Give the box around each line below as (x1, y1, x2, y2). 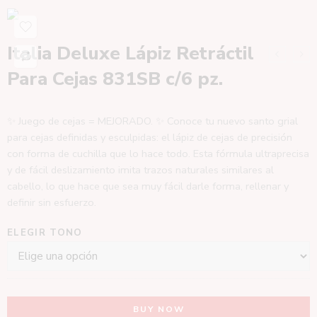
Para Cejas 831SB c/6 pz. (7, 67, 223, 91)
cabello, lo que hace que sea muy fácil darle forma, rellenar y (7, 179, 289, 193)
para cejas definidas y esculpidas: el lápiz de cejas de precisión (7, 130, 292, 144)
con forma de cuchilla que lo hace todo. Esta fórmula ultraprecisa (7, 146, 309, 161)
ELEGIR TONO (7, 226, 83, 239)
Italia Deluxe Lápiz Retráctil (7, 41, 254, 66)
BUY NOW (132, 303, 185, 315)
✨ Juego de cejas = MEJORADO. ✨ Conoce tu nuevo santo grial (7, 114, 298, 128)
